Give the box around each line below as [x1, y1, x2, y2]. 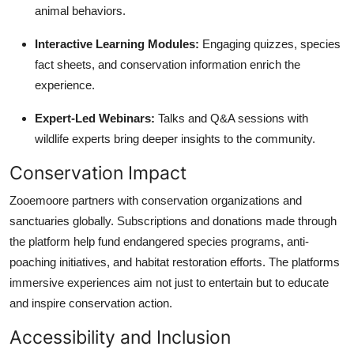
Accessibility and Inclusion [9, 325, 231, 348]
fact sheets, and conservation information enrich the [35, 57, 300, 71]
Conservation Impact [9, 160, 186, 184]
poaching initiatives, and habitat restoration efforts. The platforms [9, 254, 340, 269]
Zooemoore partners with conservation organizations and [9, 193, 302, 207]
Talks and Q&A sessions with [155, 111, 308, 125]
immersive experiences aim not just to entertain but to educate [9, 275, 329, 289]
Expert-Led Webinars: [35, 111, 155, 125]
